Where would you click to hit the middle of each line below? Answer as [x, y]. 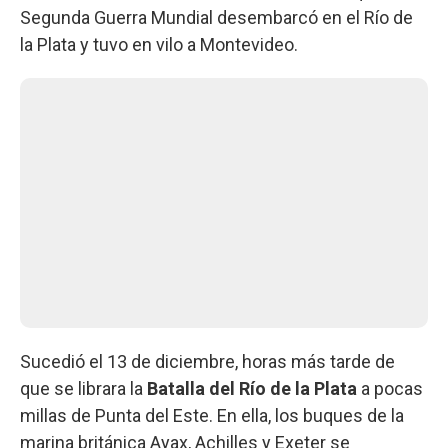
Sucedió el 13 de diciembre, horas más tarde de [207, 361]
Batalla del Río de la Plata [252, 388]
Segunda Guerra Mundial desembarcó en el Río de [216, 17]
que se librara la [83, 388]
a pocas [390, 388]
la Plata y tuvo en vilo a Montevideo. [159, 44]
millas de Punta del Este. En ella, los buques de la [212, 415]
